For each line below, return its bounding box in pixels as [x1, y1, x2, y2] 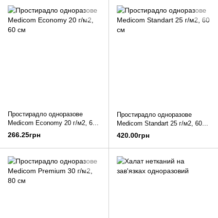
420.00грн [117, 131, 149, 140]
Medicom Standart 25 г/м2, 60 [117, 120, 202, 127]
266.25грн [8, 131, 40, 139]
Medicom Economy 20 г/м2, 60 [8, 119, 96, 127]
